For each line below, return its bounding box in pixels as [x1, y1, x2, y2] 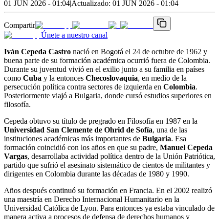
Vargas [4, 152, 27, 160]
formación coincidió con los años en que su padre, [4, 143, 160, 152]
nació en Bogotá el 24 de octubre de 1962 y [71, 47, 207, 56]
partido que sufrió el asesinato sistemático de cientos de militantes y [4, 160, 210, 169]
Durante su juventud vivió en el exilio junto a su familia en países [4, 65, 204, 73]
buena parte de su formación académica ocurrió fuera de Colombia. [4, 56, 210, 65]
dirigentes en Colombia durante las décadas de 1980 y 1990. [4, 169, 189, 178]
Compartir [4, 21, 35, 29]
